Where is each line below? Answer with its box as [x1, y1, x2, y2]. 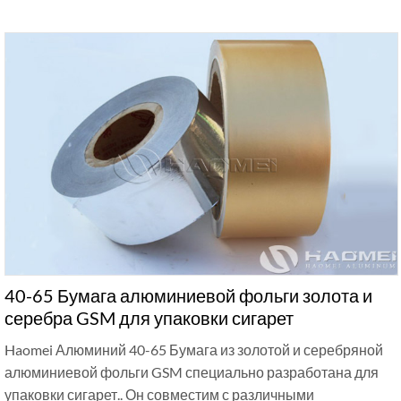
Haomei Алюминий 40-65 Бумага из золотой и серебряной [4, 340, 383, 358]
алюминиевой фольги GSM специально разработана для [4, 363, 379, 380]
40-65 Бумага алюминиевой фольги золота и [4, 284, 372, 306]
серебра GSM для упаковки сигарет [4, 306, 294, 328]
